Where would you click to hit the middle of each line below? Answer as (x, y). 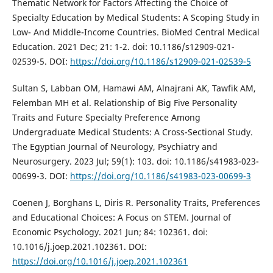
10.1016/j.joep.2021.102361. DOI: (79, 247)
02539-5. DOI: (41, 62)
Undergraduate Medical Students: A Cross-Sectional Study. (132, 132)
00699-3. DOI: (41, 176)
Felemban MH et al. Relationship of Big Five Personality (124, 103)
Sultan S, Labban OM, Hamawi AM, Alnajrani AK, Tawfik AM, (134, 88)
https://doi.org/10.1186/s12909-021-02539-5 (160, 62)
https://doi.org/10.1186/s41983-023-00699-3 (160, 176)
